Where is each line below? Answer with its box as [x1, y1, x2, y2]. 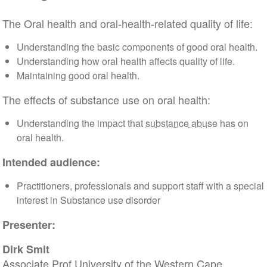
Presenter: [2, 217, 55, 232]
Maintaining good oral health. [16, 69, 139, 82]
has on [217, 116, 249, 130]
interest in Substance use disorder [16, 193, 160, 207]
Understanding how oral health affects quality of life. [16, 54, 235, 68]
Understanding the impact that [16, 116, 145, 130]
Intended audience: [2, 154, 100, 170]
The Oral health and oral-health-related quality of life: [2, 15, 253, 31]
